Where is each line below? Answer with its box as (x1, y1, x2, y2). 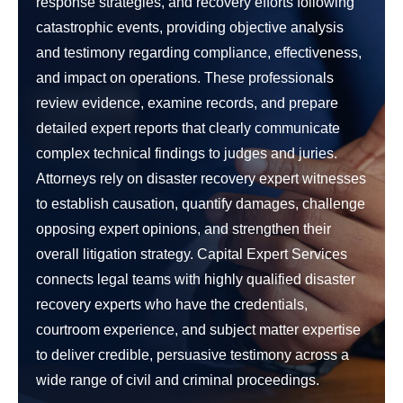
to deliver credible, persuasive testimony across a (36, 347, 349, 363)
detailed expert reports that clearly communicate (36, 121, 340, 136)
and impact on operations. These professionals (36, 70, 334, 85)
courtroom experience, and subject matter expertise (36, 322, 361, 337)
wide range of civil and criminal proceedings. (36, 372, 319, 388)
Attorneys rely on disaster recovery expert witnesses (36, 171, 366, 186)
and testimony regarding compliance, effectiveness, (36, 45, 362, 60)
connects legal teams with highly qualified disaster (36, 272, 355, 287)
